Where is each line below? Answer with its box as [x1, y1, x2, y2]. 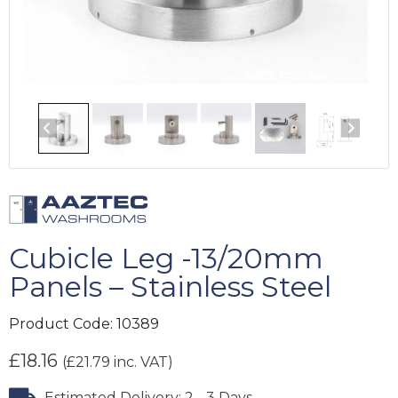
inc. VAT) [110, 353, 173, 370]
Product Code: [9, 314, 116, 332]
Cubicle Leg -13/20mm [9, 240, 323, 275]
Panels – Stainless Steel [9, 268, 331, 304]
